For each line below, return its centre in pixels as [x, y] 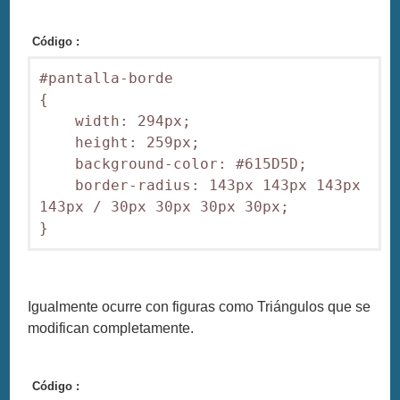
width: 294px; [125, 121]
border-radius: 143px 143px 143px [200, 185]
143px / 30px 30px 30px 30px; [165, 206]
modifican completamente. [111, 328]
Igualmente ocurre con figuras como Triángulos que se [200, 306]
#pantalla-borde [107, 78]
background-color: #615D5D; [183, 163]
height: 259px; [138, 142]
